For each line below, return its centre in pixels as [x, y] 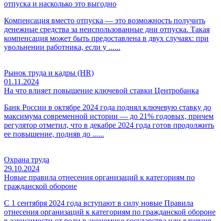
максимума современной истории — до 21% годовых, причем [109, 116]
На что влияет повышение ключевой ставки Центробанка [101, 90]
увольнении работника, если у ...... [62, 47]
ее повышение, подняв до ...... [54, 134]
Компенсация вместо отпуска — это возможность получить [105, 20]
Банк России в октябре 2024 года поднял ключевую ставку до [108, 107]
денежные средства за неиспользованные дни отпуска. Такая [107, 29]
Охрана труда [27, 159]
